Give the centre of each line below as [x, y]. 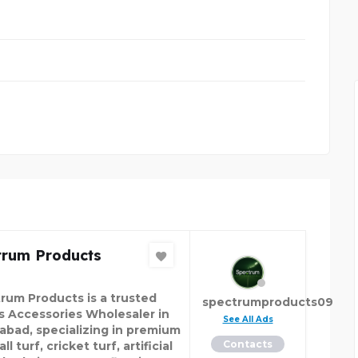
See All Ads [248, 319]
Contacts [248, 344]
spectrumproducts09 [268, 302]
